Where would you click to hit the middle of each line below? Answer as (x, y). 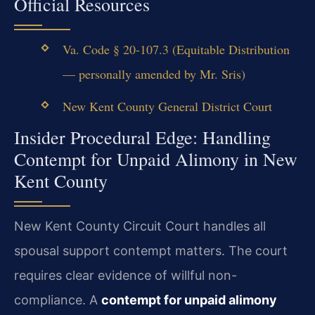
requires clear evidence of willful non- (126, 276)
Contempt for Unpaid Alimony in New (156, 159)
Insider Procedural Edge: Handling (142, 137)
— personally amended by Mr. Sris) (154, 73)
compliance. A (58, 300)
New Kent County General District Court (167, 107)
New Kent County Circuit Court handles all (140, 226)
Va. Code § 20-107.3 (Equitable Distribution (176, 49)
